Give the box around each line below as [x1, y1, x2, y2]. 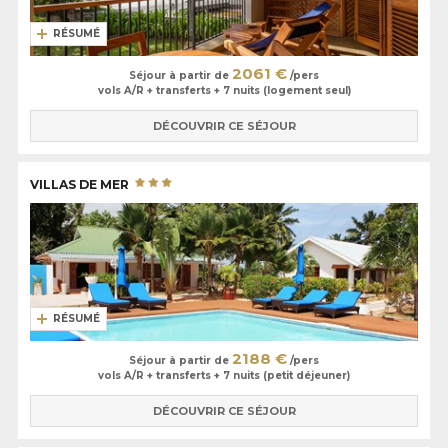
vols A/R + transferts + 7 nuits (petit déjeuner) [98, 369, 350, 383]
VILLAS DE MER [30, 176, 132, 192]
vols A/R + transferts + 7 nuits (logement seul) [97, 84, 351, 98]
